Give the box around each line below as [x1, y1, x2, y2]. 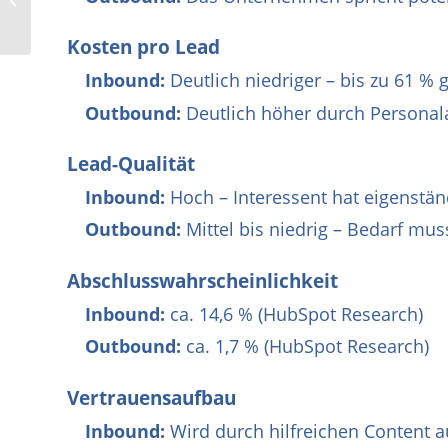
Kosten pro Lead [67, 34, 220, 61]
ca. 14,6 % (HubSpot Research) [165, 301, 423, 326]
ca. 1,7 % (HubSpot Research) [181, 334, 429, 359]
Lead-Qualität [67, 151, 195, 178]
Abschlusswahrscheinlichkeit [67, 268, 338, 295]
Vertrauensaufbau [67, 385, 236, 412]
